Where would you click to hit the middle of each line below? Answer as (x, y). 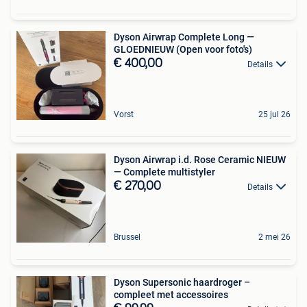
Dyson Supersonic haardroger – (182, 282)
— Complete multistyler (164, 172)
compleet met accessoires (171, 294)
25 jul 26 (274, 114)
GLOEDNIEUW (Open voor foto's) (183, 49)
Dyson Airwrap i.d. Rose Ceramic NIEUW (200, 159)
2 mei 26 (274, 237)
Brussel (127, 237)
